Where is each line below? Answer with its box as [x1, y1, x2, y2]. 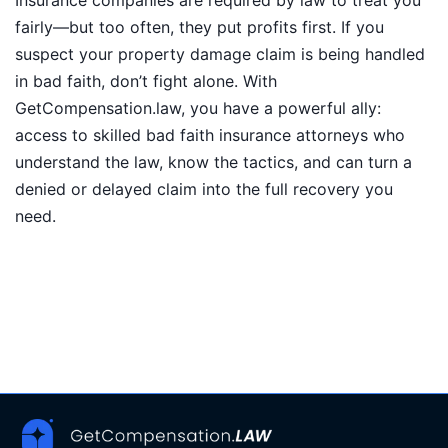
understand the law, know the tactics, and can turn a [15, 152, 412, 173]
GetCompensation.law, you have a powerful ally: [15, 98, 381, 119]
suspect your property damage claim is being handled [15, 44, 425, 65]
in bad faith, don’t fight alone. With [15, 71, 277, 92]
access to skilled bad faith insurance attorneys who [15, 125, 405, 146]
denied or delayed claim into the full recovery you [15, 179, 393, 200]
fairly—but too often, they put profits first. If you [15, 17, 384, 38]
